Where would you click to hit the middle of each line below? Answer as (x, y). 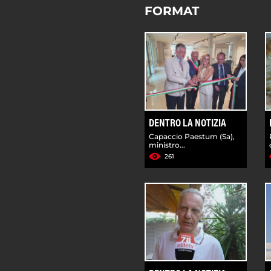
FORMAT (172, 11)
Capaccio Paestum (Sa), (192, 136)
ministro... (167, 145)
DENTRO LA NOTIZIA (188, 124)
